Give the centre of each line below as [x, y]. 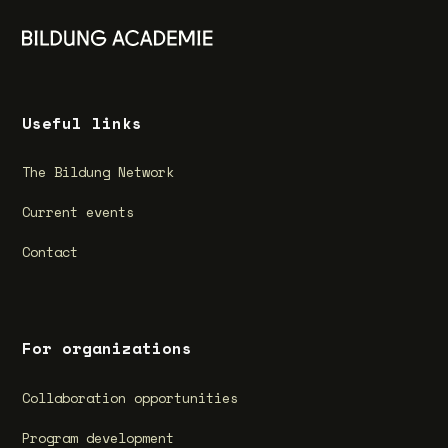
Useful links [82, 122]
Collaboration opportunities [130, 398]
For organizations [107, 348]
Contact [50, 251]
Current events [78, 211]
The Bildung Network [98, 172]
